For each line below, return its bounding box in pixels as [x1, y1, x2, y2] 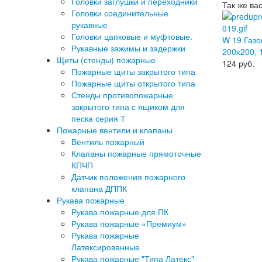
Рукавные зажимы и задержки [71, 42, 185, 54]
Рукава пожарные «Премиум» [71, 218, 187, 229]
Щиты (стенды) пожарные [57, 54, 156, 65]
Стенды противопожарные [71, 89, 173, 101]
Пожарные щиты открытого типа [71, 77, 195, 89]
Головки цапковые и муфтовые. [71, 30, 192, 42]
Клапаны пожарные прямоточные [71, 147, 201, 159]
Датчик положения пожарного [71, 171, 185, 182]
